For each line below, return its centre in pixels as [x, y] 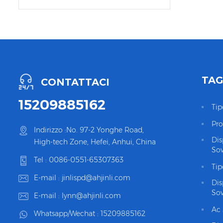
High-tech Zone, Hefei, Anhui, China [95, 142]
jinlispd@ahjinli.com [96, 178]
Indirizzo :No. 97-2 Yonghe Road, [89, 130]
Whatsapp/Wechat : [67, 214]
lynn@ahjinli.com [91, 196]
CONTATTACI [75, 82]
